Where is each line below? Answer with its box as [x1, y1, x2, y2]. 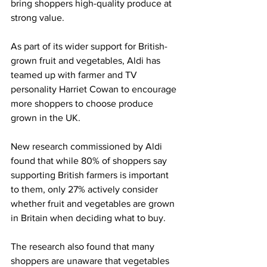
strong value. [11, 12, 64, 23]
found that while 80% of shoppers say [11, 155, 169, 166]
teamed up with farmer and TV [11, 69, 139, 80]
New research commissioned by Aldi [11, 141, 164, 151]
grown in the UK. [11, 112, 80, 123]
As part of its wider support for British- [11, 41, 167, 51]
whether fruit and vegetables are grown [11, 198, 177, 209]
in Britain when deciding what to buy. [11, 212, 166, 223]
